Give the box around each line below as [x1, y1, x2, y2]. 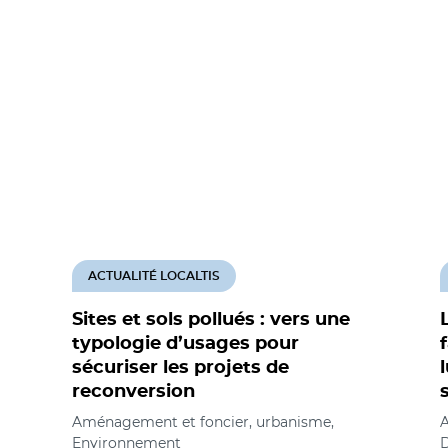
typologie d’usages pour [72, 335, 299, 353]
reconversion [72, 383, 195, 401]
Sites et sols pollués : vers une [72, 311, 350, 329]
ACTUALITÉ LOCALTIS [88, 270, 220, 282]
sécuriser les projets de [72, 359, 289, 377]
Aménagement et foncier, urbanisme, [72, 413, 334, 431]
